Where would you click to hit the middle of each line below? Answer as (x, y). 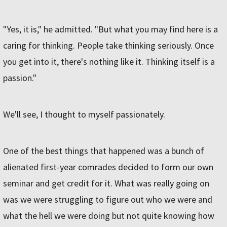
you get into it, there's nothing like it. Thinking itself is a (109, 62)
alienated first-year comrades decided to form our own (108, 167)
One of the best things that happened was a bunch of (104, 151)
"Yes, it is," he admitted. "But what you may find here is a (110, 29)
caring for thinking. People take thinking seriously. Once (108, 46)
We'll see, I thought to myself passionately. (84, 115)
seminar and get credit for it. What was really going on (106, 183)
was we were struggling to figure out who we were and (108, 200)
